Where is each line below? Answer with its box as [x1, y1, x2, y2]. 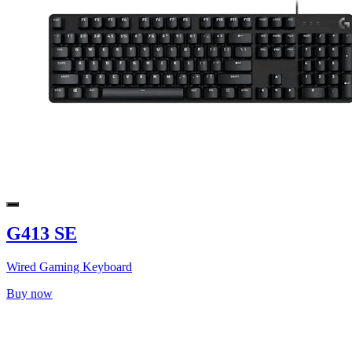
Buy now [6, 286, 53, 300]
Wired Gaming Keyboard [6, 259, 132, 273]
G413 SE [6, 223, 77, 244]
